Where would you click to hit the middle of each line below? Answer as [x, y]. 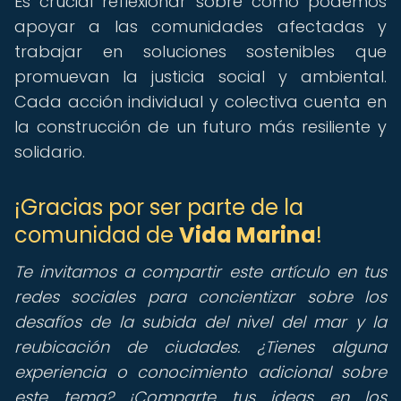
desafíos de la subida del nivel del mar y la [200, 322]
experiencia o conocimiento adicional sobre [200, 372]
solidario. [50, 152]
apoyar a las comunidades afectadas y [200, 26]
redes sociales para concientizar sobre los [200, 297]
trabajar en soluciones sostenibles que [200, 51]
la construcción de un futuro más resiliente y [200, 127]
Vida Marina [247, 235]
